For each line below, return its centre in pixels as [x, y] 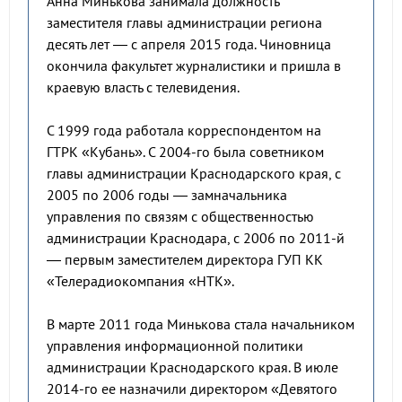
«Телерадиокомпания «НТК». [140, 281]
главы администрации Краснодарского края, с [194, 173]
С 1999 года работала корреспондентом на [184, 130]
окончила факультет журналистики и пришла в [194, 66]
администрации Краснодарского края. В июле [192, 367]
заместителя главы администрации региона [184, 22]
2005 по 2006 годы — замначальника [167, 195]
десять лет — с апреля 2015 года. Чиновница [189, 44]
